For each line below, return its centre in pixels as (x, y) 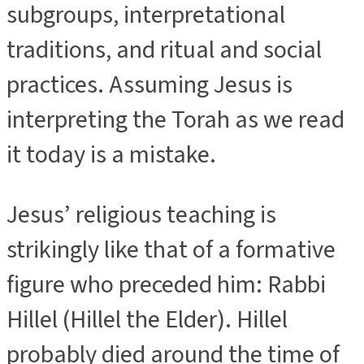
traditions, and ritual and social (164, 50)
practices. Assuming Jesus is (149, 85)
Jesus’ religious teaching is (141, 214)
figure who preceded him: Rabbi (166, 284)
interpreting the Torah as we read (175, 120)
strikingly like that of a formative (171, 249)
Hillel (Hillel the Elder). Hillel (147, 319)
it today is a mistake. (111, 155)
